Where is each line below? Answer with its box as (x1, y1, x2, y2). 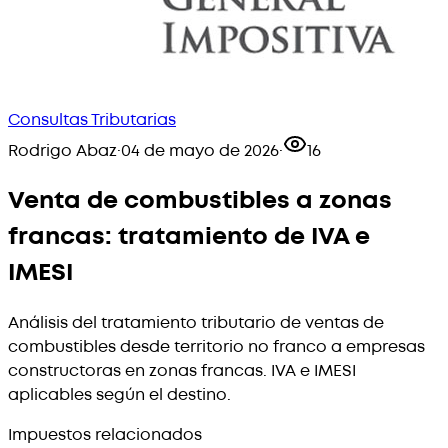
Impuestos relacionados (8, 423, 202, 446)
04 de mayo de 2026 (121, 140, 279, 162)
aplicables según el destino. (8, 383, 231, 406)
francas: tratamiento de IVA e (8, 219, 370, 253)
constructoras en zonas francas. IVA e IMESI (8, 359, 356, 382)
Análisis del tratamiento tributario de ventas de (8, 311, 384, 334)
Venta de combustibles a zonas (8, 183, 392, 217)
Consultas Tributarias (8, 109, 176, 131)
